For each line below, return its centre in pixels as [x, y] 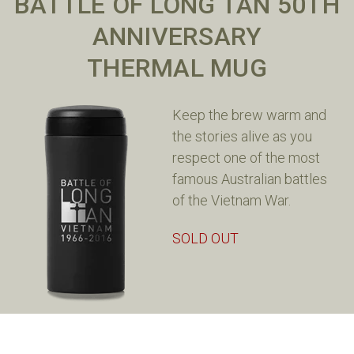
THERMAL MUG [177, 68]
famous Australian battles [250, 179]
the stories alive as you [242, 136]
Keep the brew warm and [249, 115]
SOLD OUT [205, 238]
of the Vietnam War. [232, 200]
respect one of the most [246, 157]
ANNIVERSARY [177, 36]
